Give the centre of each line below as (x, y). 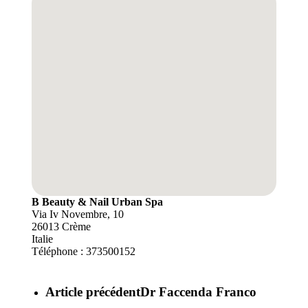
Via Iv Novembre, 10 (77, 214)
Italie (42, 239)
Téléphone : (58, 251)
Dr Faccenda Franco (198, 291)
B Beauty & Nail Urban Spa (97, 201)
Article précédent (92, 291)
